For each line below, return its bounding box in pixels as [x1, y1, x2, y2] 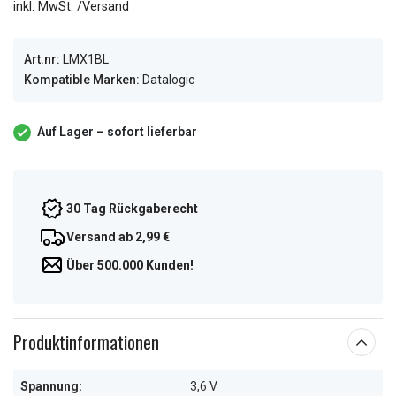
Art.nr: [24, 52, 60, 66]
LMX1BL [63, 52, 109, 66]
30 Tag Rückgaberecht [66, 202, 198, 216]
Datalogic [140, 72, 194, 87]
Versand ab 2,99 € [66, 230, 170, 244]
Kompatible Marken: [24, 72, 140, 87]
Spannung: [20, 379, 82, 393]
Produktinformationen [13, 329, 159, 355]
